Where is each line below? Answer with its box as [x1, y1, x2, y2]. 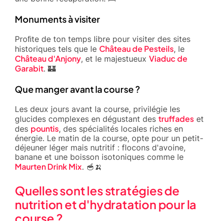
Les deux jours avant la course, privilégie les [15, 104, 180, 114]
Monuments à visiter [15, 13, 100, 25]
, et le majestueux [81, 53, 149, 64]
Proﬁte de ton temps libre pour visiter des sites [15, 34, 190, 44]
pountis [31, 123, 59, 134]
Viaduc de [149, 53, 187, 64]
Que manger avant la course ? [15, 83, 140, 95]
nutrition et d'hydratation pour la [15, 196, 197, 212]
